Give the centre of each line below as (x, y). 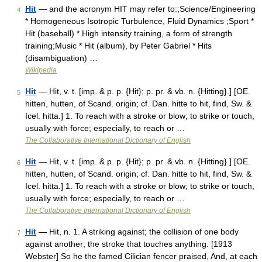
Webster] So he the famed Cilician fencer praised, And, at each (141, 256)
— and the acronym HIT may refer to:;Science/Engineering (146, 9)
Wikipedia (41, 70)
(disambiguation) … (61, 58)
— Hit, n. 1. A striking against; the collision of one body (137, 232)
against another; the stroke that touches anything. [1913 (129, 244)
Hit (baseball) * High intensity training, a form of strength (129, 33)
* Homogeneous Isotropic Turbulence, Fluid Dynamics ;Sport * (139, 21)
